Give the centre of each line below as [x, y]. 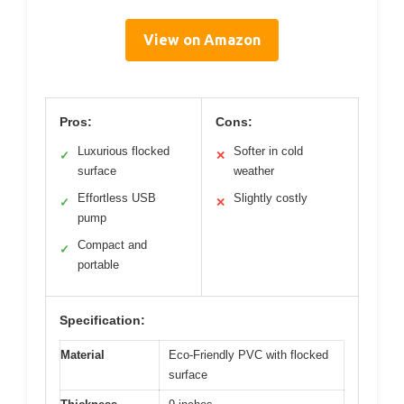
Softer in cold [268, 151]
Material [83, 355]
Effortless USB [117, 198]
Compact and [112, 245]
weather [254, 171]
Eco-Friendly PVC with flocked [248, 355]
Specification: [102, 321]
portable [98, 265]
